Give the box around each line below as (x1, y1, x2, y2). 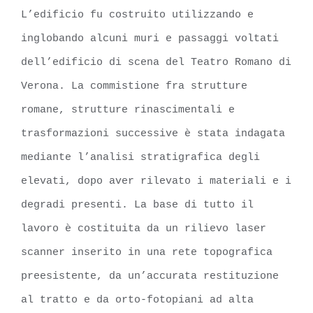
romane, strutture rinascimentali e (21, 103, 235, 116)
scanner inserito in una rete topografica (21, 246, 272, 259)
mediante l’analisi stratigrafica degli (21, 151, 260, 163)
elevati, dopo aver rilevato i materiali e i (21, 175, 291, 187)
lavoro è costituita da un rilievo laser (21, 222, 266, 235)
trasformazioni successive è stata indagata (21, 127, 285, 140)
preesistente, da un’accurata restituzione (21, 270, 279, 282)
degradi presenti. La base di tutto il (21, 198, 254, 211)
